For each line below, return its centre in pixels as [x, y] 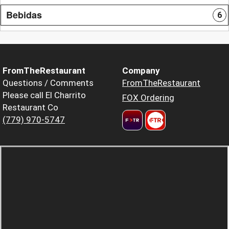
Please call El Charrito [44, 95]
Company [141, 70]
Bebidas [24, 15]
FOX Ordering [148, 97]
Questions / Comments [48, 83]
